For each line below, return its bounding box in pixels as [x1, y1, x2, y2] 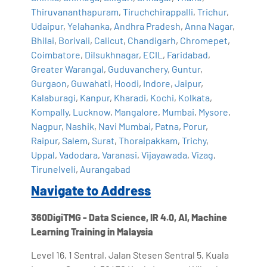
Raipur [31, 134, 58, 146]
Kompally [31, 105, 69, 117]
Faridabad [167, 48, 209, 60]
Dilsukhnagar [85, 48, 139, 60]
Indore [143, 77, 171, 89]
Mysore [198, 105, 229, 117]
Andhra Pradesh [114, 20, 181, 32]
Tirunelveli [31, 163, 76, 175]
